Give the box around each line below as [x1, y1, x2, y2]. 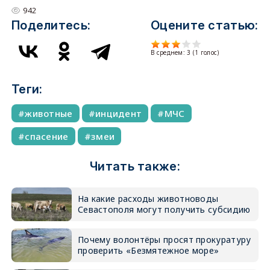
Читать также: [90, 159, 180, 174]
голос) [198, 48, 219, 57]
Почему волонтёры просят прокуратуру [77, 234, 251, 245]
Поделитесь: [11, 18, 91, 33]
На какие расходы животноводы [77, 193, 219, 204]
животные [25, 107, 73, 119]
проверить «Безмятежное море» [77, 245, 219, 256]
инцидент [95, 107, 142, 119]
